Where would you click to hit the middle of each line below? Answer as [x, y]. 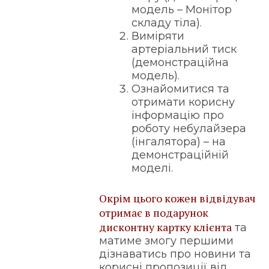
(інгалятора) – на [179, 142]
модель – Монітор [182, 10]
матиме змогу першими [167, 241]
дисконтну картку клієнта [166, 227]
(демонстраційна [180, 63]
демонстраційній [180, 155]
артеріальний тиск [184, 50]
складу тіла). [167, 23]
